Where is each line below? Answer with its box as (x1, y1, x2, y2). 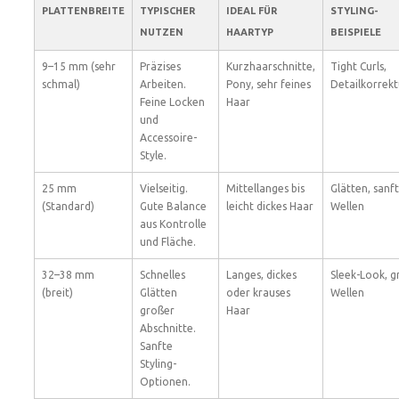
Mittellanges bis (226, 183, 305, 194)
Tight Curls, (330, 61, 387, 72)
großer (140, 305, 175, 316)
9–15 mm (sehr (42, 61, 116, 72)
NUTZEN (140, 27, 183, 37)
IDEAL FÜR (226, 5, 277, 16)
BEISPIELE (330, 27, 381, 37)
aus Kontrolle (140, 218, 207, 230)
